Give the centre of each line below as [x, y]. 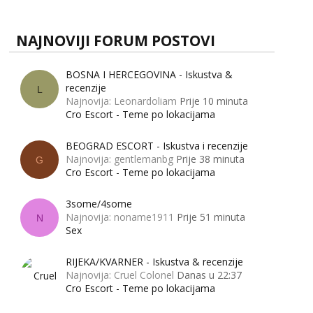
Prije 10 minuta [214, 101]
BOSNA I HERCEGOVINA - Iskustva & [149, 75]
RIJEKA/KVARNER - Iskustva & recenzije [154, 261]
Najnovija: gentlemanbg [119, 159]
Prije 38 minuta [210, 159]
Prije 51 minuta [211, 217]
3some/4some [99, 203]
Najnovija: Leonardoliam [121, 101]
